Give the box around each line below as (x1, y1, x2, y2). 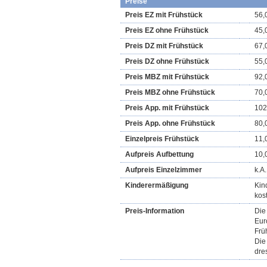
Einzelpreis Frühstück (125, 135, 199, 143)
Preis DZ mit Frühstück (125, 42, 203, 50)
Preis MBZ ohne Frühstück (125, 88, 215, 97)
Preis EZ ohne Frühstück (125, 26, 209, 35)
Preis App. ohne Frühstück (125, 119, 215, 128)
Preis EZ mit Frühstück (125, 11, 203, 19)
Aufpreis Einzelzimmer (125, 166, 202, 174)
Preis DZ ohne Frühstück (125, 57, 209, 66)
